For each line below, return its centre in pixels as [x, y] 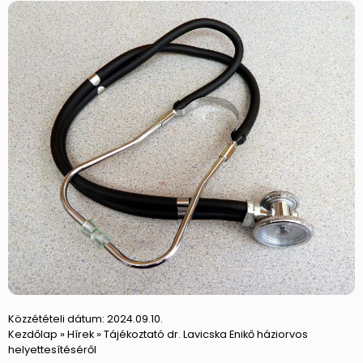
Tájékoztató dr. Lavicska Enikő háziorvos [206, 334]
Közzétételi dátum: [56, 318]
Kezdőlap [33, 334]
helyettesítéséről [52, 349]
